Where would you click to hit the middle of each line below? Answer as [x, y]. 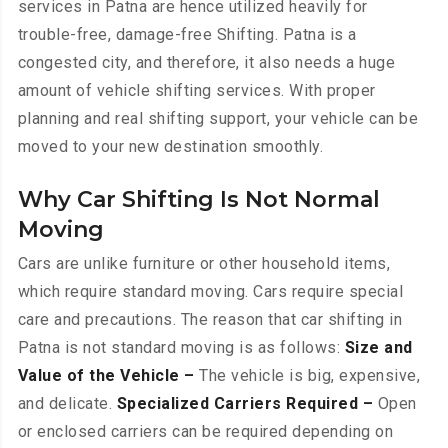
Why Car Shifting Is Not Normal [198, 200]
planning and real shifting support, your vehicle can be [218, 119]
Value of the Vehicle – [106, 376]
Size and [378, 348]
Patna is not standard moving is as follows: [181, 348]
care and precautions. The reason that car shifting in [210, 320]
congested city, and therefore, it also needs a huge [206, 63]
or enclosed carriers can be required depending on [205, 432]
